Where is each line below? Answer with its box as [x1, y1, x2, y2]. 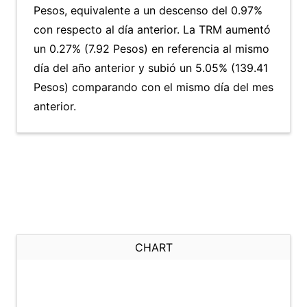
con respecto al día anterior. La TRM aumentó [34, 23, 271, 36]
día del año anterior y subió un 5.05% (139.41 [34, 61, 268, 75]
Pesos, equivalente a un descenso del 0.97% [34, 3, 262, 17]
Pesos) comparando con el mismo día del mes [34, 80, 273, 94]
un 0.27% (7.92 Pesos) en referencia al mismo [34, 42, 269, 56]
